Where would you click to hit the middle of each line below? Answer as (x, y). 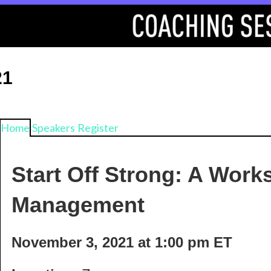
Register (98, 128)
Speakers (54, 128)
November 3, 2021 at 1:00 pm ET (122, 243)
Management (78, 205)
